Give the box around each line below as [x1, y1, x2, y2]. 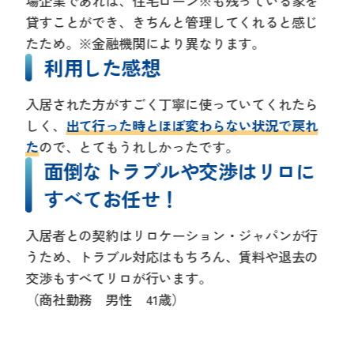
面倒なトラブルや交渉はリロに [43, 156, 315, 185]
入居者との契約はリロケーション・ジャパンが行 [25, 224, 318, 245]
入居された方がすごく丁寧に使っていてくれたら [25, 93, 318, 114]
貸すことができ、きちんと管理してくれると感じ [25, 11, 318, 32]
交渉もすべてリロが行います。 [25, 267, 213, 288]
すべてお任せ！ [43, 183, 179, 213]
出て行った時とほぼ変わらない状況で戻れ [65, 115, 318, 135]
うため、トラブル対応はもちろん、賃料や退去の [25, 246, 318, 266]
